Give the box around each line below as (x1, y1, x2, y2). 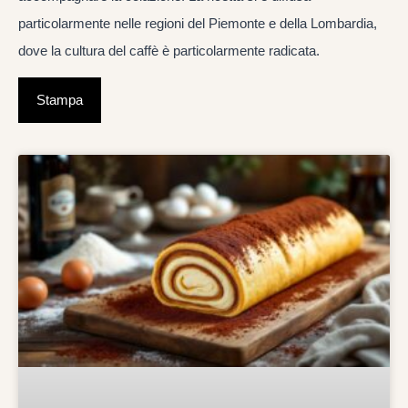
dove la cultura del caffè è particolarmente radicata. (18, 42, 320, 58)
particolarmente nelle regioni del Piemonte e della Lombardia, (18, 15, 377, 31)
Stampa (36, 92, 83, 108)
